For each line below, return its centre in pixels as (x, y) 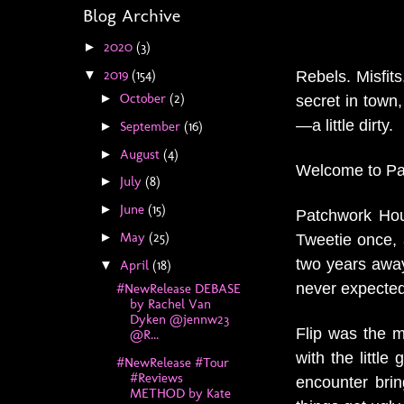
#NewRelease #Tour (172, 363)
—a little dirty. (344, 125)
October (144, 98)
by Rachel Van (170, 304)
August (141, 154)
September (151, 126)
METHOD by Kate (180, 394)
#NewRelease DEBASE (178, 289)
